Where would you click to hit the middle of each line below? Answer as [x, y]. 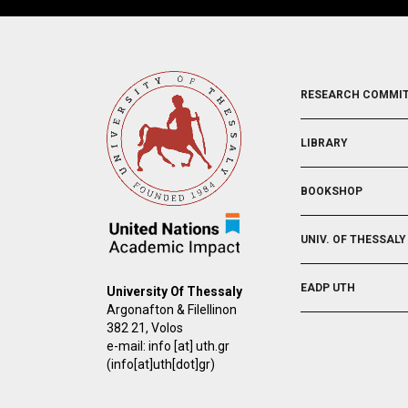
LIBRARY [324, 143]
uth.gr [213, 346]
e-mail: [127, 346]
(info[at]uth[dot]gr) [161, 364]
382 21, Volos [145, 327]
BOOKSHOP [331, 191]
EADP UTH [327, 287]
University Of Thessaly [174, 291]
